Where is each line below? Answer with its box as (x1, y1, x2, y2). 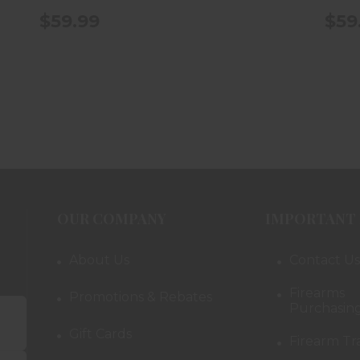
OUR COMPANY (57, 208, 167, 228)
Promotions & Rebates (69, 288, 213, 305)
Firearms (288, 284, 345, 301)
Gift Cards (69, 325, 133, 342)
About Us (69, 252, 130, 268)
